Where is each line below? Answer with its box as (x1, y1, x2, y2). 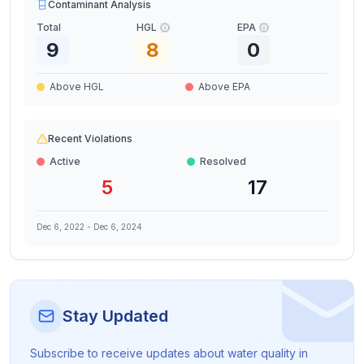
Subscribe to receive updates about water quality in (30, 346, 308, 360)
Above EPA (198, 80, 250, 93)
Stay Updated (63, 306, 168, 326)
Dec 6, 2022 (37, 222, 84, 232)
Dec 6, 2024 (93, 222, 142, 232)
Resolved (200, 155, 246, 167)
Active (50, 155, 80, 167)
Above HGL (50, 80, 104, 93)
